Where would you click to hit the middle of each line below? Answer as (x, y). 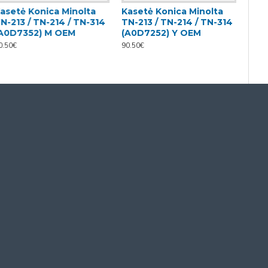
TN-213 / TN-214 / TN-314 (176, 22)
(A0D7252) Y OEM (160, 33)
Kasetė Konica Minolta (171, 11)
